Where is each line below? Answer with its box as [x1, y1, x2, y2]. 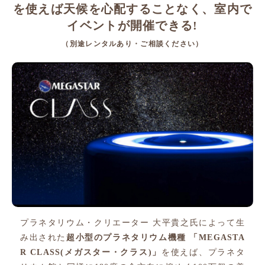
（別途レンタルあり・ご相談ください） [62, 40, 203, 49]
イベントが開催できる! [67, 19, 198, 33]
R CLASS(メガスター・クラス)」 [20, 247, 161, 257]
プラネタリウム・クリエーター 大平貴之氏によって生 [20, 218, 245, 227]
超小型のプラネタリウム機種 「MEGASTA [66, 232, 245, 242]
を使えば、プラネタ [161, 247, 245, 257]
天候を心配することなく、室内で [63, 2, 253, 16]
